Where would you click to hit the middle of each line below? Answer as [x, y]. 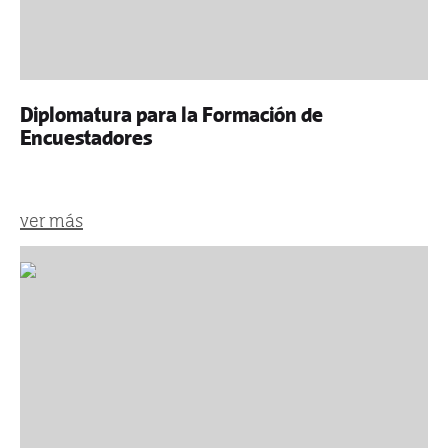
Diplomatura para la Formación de [171, 115]
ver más [51, 220]
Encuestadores [86, 138]
